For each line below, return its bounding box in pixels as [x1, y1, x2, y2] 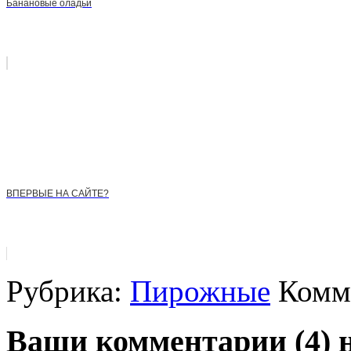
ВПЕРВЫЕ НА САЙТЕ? [6, 187, 109, 199]
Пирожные [130, 273, 270, 308]
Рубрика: [6, 273, 130, 308]
